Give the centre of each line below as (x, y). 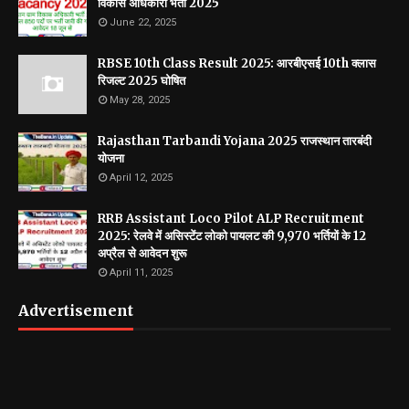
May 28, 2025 (140, 100)
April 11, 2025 (141, 273)
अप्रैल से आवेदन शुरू (142, 253)
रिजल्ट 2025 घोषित (142, 81)
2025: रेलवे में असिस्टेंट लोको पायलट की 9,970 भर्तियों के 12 (232, 236)
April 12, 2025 (141, 178)
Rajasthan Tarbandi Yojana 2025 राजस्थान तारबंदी (235, 141)
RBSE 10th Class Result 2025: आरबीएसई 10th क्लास (237, 63)
